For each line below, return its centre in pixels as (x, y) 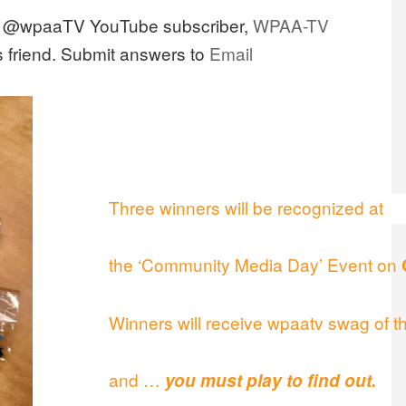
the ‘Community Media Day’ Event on (256, 264)
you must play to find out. (271, 380)
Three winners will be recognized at (246, 207)
